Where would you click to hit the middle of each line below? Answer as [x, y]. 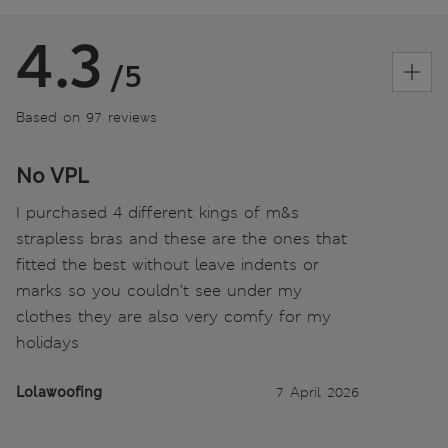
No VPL [52, 175]
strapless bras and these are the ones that [181, 238]
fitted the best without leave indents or [167, 264]
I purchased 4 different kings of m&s [157, 212]
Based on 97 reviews [86, 116]
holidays [47, 342]
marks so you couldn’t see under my [159, 290]
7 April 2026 [317, 391]
